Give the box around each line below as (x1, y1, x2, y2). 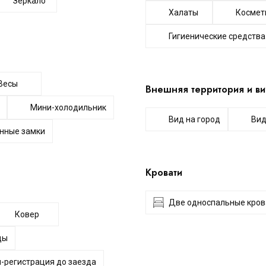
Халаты (169, 8, 198, 17)
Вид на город (169, 115, 220, 124)
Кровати (145, 166, 182, 179)
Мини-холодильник (30, 103, 106, 112)
